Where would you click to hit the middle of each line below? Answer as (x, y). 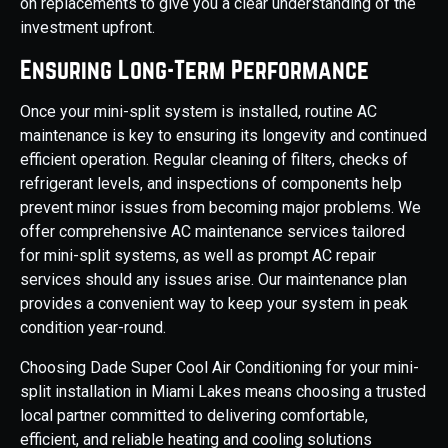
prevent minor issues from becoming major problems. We (220, 208)
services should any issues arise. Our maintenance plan (213, 280)
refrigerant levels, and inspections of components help (211, 184)
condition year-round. (93, 328)
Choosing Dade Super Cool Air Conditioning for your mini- (219, 368)
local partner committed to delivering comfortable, (194, 416)
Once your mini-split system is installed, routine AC (198, 112)
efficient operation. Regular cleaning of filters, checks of (214, 160)
